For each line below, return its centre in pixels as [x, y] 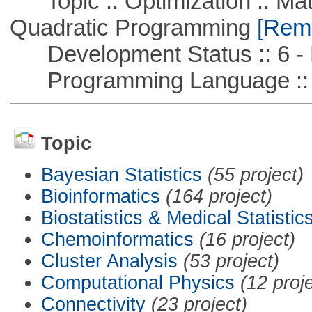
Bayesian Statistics [121, 174]
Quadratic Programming [130, 27]
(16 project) [247, 239]
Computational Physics [138, 282]
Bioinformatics [100, 196]
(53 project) [231, 261]
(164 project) [219, 196]
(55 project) [255, 174]
